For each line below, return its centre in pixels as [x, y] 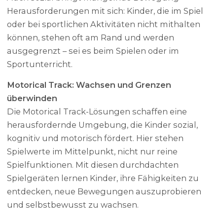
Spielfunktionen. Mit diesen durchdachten [93, 165]
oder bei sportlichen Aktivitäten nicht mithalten [104, 24]
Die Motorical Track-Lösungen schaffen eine [97, 111]
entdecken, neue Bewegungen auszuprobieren [104, 191]
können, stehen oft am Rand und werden [91, 38]
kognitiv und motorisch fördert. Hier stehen [95, 138]
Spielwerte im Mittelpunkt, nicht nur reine [92, 151]
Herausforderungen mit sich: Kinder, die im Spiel [105, 11]
